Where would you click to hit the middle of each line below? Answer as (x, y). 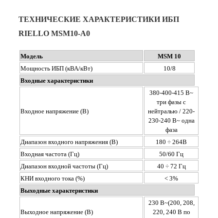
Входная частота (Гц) (50, 154)
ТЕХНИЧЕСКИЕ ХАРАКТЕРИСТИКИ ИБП (99, 19)
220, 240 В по (171, 212)
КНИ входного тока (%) (53, 178)
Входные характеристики (57, 80)
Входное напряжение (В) (54, 111)
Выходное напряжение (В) (57, 212)
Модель (32, 56)
